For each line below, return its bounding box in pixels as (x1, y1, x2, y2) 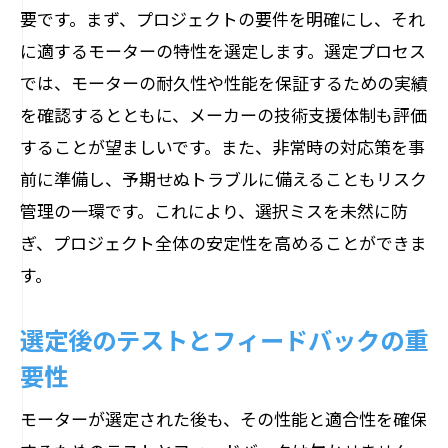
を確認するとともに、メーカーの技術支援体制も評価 (20, 102, 427, 127)
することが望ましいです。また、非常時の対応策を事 (20, 134, 425, 159)
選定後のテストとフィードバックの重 (20, 321, 428, 357)
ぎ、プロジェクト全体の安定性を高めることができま (20, 230, 427, 255)
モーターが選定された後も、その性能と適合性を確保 (20, 406, 427, 431)
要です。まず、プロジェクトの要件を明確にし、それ (20, 6, 425, 31)
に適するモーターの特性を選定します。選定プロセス (20, 38, 426, 63)
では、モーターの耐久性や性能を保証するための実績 (20, 70, 428, 95)
